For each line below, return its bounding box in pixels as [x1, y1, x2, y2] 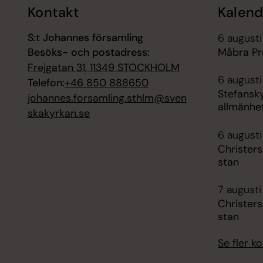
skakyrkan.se [27, 106, 90, 121]
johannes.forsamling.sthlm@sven [27, 91, 187, 106]
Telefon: [27, 76, 65, 90]
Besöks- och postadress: [27, 45, 150, 60]
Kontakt [27, 4, 79, 22]
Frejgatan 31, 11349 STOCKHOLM [27, 60, 180, 75]
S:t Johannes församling [27, 31, 143, 45]
